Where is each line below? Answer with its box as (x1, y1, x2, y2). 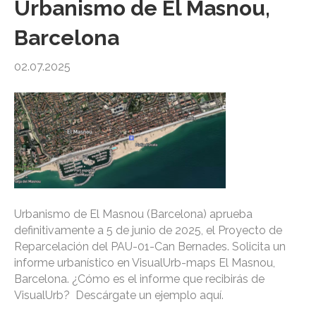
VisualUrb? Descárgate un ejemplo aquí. (14, 288, 224, 303)
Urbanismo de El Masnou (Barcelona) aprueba (14, 207, 253, 221)
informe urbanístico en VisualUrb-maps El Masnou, (14, 256, 275, 270)
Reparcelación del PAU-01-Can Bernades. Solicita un (14, 240, 286, 254)
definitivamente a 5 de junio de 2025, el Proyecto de (14, 224, 282, 238)
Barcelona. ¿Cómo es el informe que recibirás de (14, 272, 265, 286)
